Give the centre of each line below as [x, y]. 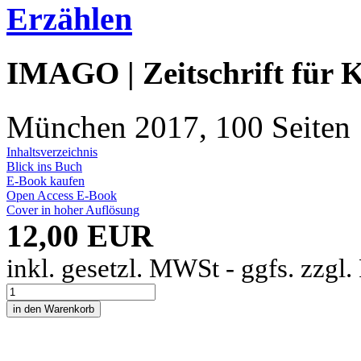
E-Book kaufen [46, 180]
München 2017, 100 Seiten [178, 127]
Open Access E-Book [62, 195]
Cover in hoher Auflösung [73, 210]
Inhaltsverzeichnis [52, 151]
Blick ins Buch [44, 166]
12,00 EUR [80, 235]
